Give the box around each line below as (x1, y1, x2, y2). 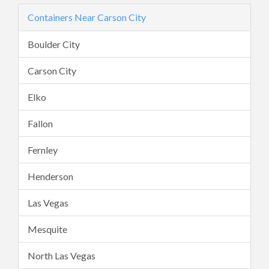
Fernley (28, 144, 58, 156)
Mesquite (28, 223, 67, 235)
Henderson (28, 171, 73, 182)
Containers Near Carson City (28, 11, 146, 23)
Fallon (28, 118, 53, 129)
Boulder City (28, 38, 80, 50)
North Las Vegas (28, 250, 95, 261)
